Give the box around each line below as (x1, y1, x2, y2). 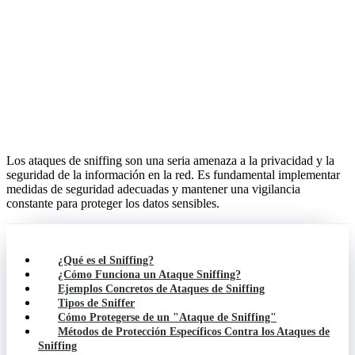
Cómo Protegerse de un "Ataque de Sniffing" (58, 311, 277, 323)
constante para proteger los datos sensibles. (6, 196, 219, 210)
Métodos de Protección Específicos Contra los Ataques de (58, 325, 330, 338)
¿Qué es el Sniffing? (58, 254, 154, 266)
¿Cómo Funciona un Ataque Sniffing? (58, 268, 241, 281)
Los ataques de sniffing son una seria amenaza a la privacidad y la (6, 153, 334, 167)
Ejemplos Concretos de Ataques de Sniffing (58, 282, 265, 295)
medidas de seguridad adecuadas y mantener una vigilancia (6, 181, 300, 196)
